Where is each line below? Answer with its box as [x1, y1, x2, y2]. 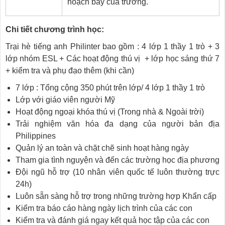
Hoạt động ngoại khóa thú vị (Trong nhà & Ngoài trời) [16, 107, 204, 116]
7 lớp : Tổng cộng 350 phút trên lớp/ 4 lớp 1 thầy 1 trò [16, 83, 205, 92]
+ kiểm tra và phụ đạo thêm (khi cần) [6, 66, 134, 75]
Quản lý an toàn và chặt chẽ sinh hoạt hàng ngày [16, 143, 189, 152]
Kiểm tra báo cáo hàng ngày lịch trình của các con [16, 203, 192, 212]
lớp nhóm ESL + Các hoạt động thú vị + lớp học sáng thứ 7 [6, 54, 219, 63]
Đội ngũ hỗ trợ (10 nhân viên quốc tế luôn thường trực [16, 167, 219, 176]
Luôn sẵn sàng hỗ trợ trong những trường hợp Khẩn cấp [16, 191, 216, 200]
